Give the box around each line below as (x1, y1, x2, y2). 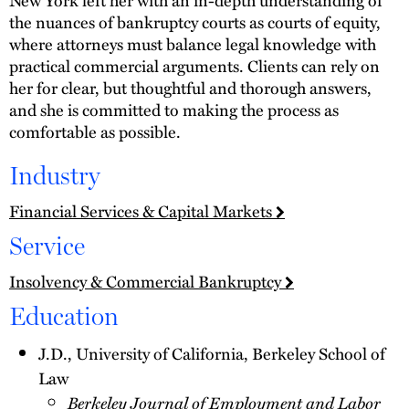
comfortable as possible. (9, 119, 181, 144)
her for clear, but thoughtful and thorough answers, (9, 75, 372, 100)
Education (9, 299, 119, 331)
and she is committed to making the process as (9, 97, 339, 122)
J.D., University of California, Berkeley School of (38, 340, 385, 365)
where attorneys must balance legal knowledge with (9, 31, 376, 57)
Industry (9, 159, 100, 191)
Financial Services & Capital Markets (9, 197, 276, 223)
